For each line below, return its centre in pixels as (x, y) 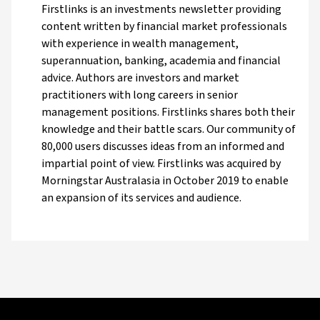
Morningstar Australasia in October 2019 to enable (165, 180)
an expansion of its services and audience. (141, 197)
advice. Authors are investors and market (140, 77)
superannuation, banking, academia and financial (161, 60)
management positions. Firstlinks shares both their (168, 112)
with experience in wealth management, (140, 43)
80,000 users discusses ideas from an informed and (163, 146)
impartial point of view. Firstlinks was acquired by (161, 163)
